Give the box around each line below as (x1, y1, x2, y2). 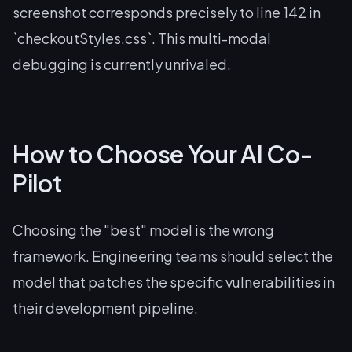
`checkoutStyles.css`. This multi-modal (13, 29, 271, 47)
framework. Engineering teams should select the (13, 247, 333, 265)
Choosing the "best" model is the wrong (13, 221, 274, 239)
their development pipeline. (13, 299, 198, 317)
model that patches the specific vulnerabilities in (13, 273, 335, 291)
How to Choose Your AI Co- (13, 139, 313, 169)
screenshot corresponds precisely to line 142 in (13, 3, 321, 21)
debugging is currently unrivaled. (13, 55, 231, 73)
